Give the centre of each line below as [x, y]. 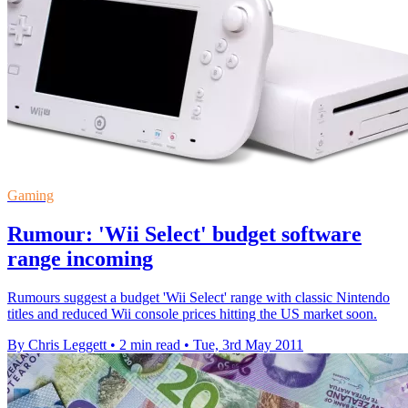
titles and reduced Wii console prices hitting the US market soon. [192, 313]
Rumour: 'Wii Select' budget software [184, 234]
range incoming [80, 258]
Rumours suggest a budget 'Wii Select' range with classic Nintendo [199, 297]
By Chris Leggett [57, 344]
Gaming [31, 195]
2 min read [150, 344]
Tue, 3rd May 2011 [248, 344]
